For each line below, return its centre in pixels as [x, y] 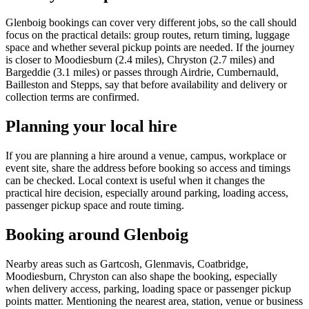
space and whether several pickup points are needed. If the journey [150, 48]
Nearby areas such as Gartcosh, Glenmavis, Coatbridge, [127, 264]
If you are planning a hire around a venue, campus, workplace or [146, 156]
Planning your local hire [91, 127]
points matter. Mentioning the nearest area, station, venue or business [154, 301]
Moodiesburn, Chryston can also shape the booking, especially [141, 277]
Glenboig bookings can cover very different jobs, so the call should [151, 23]
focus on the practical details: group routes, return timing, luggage [148, 35]
